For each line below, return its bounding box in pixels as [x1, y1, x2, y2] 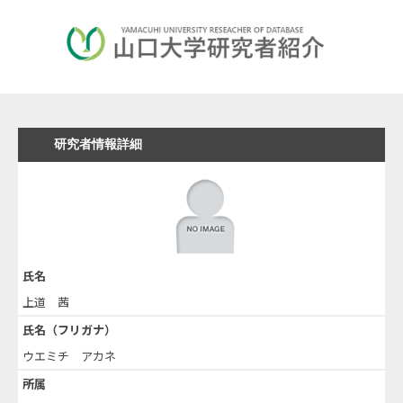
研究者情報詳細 [54, 136, 142, 151]
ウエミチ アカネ [22, 346, 116, 364]
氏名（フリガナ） [22, 320, 116, 338]
